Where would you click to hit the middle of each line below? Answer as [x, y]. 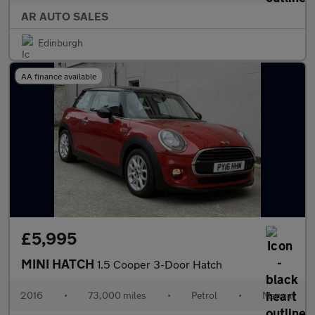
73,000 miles [117, 295]
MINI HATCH [59, 264]
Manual [278, 295]
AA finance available [59, 76]
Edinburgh [60, 43]
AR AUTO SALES [65, 16]
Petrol [204, 295]
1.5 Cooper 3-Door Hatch [160, 264]
